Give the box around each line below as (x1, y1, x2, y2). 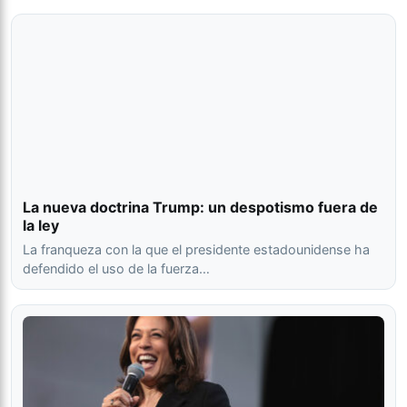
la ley (23, 216, 59, 235)
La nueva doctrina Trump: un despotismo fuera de (23, 198, 378, 217)
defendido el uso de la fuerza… (23, 261, 210, 277)
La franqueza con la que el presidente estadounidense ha (23, 242, 370, 258)
